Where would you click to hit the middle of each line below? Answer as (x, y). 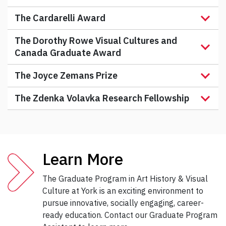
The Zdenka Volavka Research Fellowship (102, 98)
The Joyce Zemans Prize (66, 76)
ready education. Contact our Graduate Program (130, 215)
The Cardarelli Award (60, 18)
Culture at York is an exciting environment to (123, 191)
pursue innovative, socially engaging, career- (123, 203)
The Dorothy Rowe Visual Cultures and (96, 41)
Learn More (83, 159)
